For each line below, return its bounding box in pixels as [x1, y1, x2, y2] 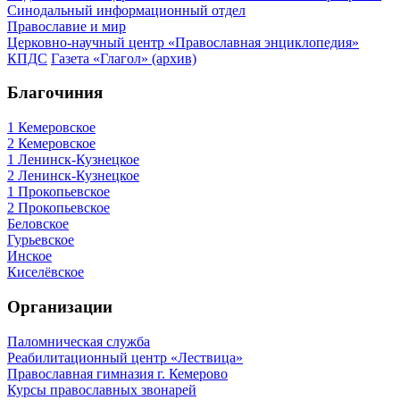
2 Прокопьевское [7, 200, 110, 216]
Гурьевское [7, 232, 74, 248]
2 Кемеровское [7, 136, 96, 152]
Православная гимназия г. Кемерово [7, 365, 228, 381]
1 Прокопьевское [7, 184, 110, 200]
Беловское [7, 216, 69, 232]
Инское [7, 248, 52, 264]
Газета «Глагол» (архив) [51, 50, 196, 66]
